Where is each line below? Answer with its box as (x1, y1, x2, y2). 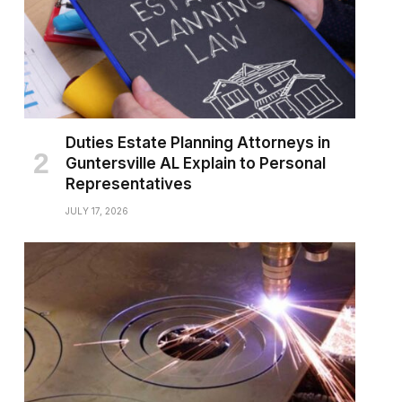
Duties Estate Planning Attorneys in (65, 133, 330, 152)
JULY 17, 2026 (65, 205, 128, 216)
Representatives (65, 174, 192, 193)
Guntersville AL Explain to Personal (65, 153, 326, 172)
